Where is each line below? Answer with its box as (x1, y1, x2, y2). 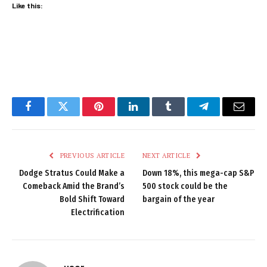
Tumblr (167, 110, 200, 121)
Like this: (12, 1, 43, 10)
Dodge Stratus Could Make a (19, 167, 125, 178)
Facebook (27, 110, 69, 121)
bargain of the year (142, 194, 215, 204)
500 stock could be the (142, 181, 228, 191)
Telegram (203, 110, 244, 121)
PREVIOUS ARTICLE (58, 151, 125, 160)
